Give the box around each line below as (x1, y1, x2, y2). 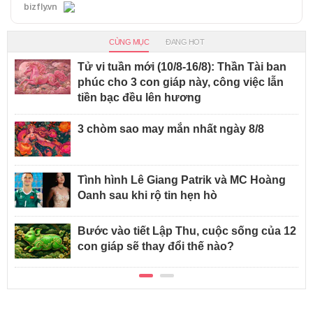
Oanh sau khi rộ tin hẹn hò (78, 189, 217, 201)
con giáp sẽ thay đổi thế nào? (78, 240, 234, 252)
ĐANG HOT (166, 37, 204, 46)
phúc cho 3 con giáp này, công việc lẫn (78, 75, 284, 88)
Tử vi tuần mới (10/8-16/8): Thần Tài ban (78, 60, 286, 73)
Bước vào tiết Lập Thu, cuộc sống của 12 (78, 224, 296, 237)
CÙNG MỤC (109, 37, 149, 46)
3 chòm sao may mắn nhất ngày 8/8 (78, 122, 264, 135)
